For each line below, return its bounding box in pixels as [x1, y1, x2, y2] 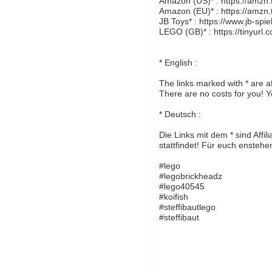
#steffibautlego [159, 202, 216, 212]
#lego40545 [159, 182, 205, 192]
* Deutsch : [159, 109, 201, 120]
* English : [159, 58, 197, 68]
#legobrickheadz [159, 171, 222, 182]
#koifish [159, 192, 188, 202]
